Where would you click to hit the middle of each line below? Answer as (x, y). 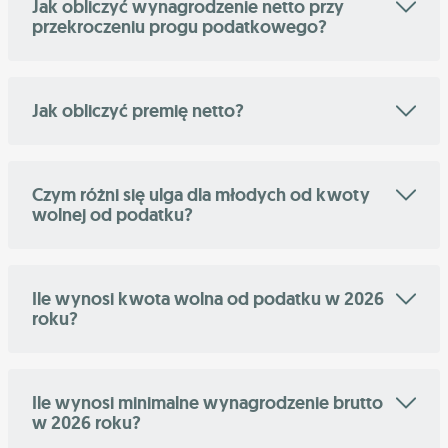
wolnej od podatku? (112, 215)
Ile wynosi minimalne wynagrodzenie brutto (207, 403)
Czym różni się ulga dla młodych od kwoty (201, 195)
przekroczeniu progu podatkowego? (179, 27)
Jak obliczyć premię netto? (138, 111)
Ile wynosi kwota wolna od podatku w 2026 (208, 299)
